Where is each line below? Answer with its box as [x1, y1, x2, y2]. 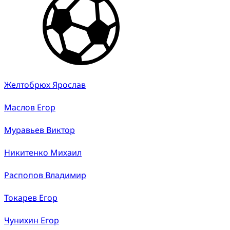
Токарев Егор [4, 191, 57, 203]
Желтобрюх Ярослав [4, 79, 86, 90]
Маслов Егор [4, 101, 55, 113]
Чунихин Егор [4, 214, 59, 226]
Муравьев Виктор [4, 124, 75, 136]
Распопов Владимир [4, 169, 86, 181]
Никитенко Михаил [4, 146, 82, 158]
